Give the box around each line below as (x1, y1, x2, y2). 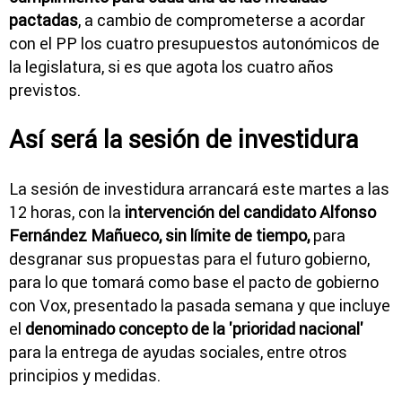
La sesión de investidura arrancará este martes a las (9, 178, 389, 199)
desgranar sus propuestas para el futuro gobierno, (9, 248, 370, 269)
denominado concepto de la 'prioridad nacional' (25, 318, 363, 339)
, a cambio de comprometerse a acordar (78, 9, 365, 31)
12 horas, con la (9, 201, 125, 223)
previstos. (9, 79, 81, 100)
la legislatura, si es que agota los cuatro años (9, 56, 334, 77)
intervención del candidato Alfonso (125, 201, 376, 223)
